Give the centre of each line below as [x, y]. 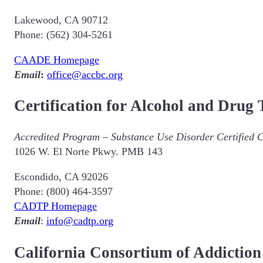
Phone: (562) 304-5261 [63, 34]
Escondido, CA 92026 [61, 177]
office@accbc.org [85, 74]
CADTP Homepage [55, 206]
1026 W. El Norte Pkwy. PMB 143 [88, 152]
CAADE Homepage [57, 60]
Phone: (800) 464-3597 [63, 192]
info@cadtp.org [80, 221]
